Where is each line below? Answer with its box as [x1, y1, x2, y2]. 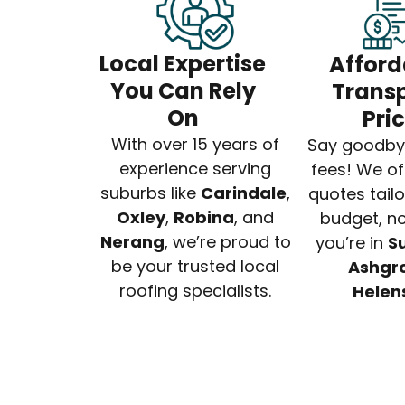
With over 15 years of [111, 133, 279, 156]
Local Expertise [99, 49, 266, 80]
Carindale [201, 182, 287, 205]
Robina [174, 206, 234, 230]
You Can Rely [109, 76, 256, 107]
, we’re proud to [164, 231, 291, 254]
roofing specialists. [119, 279, 271, 303]
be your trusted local [111, 255, 279, 278]
